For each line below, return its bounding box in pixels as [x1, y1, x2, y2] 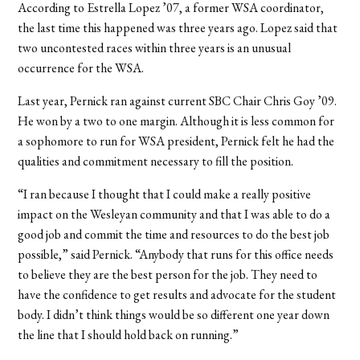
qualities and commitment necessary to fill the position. [18, 152, 294, 170]
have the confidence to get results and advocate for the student [18, 285, 337, 303]
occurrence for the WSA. [18, 59, 147, 76]
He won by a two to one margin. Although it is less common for [18, 112, 335, 129]
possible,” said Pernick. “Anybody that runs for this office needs [18, 245, 334, 263]
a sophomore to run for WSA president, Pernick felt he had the [18, 132, 335, 149]
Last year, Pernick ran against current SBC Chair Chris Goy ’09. [18, 92, 337, 109]
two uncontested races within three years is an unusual [18, 39, 292, 56]
